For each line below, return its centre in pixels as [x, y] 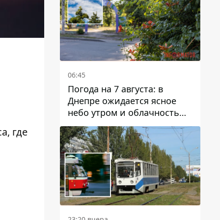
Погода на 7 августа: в [115, 89]
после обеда [94, 124]
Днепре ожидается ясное [122, 100]
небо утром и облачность [124, 112]
